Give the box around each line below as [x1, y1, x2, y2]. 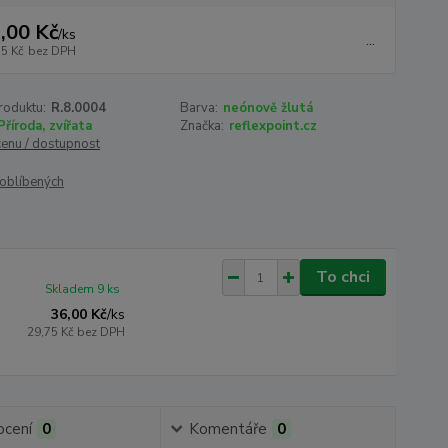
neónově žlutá [223, 99, 314, 117]
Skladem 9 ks [45, 281, 121, 297]
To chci [315, 266, 370, 288]
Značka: [180, 117, 225, 135]
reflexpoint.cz [229, 117, 318, 135]
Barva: [180, 99, 219, 117]
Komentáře [188, 419, 267, 439]
